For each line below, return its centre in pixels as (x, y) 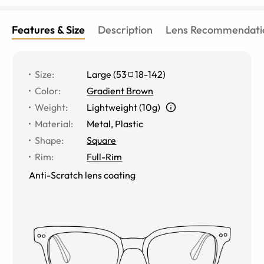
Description (125, 29)
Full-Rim (105, 156)
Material (53, 123)
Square (102, 140)
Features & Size (48, 29)
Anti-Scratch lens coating (82, 175)
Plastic (129, 123)
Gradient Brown (120, 90)
